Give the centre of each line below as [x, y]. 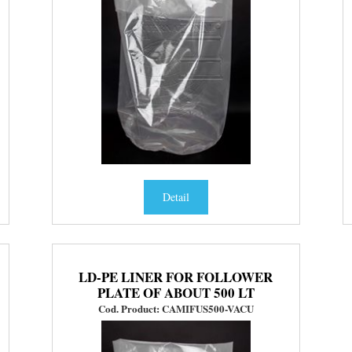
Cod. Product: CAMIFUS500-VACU [176, 309]
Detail [176, 197]
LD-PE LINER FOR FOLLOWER [176, 277]
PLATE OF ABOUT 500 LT [176, 293]
